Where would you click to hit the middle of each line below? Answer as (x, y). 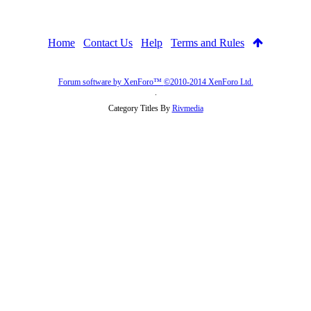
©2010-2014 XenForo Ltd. (208, 82)
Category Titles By (140, 108)
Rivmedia (187, 108)
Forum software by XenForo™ (111, 82)
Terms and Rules (208, 42)
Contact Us (108, 42)
